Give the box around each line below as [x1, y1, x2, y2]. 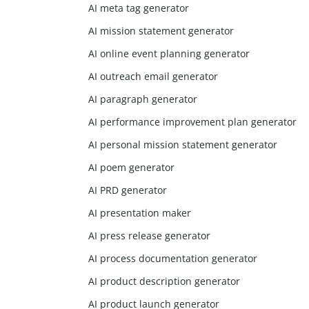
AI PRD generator [88, 183, 168, 197]
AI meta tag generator [88, 1, 190, 15]
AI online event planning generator [88, 47, 250, 61]
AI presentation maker [88, 206, 192, 220]
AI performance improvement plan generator [88, 115, 297, 129]
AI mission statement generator [88, 24, 235, 38]
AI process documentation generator [88, 252, 258, 266]
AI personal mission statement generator [88, 138, 278, 152]
